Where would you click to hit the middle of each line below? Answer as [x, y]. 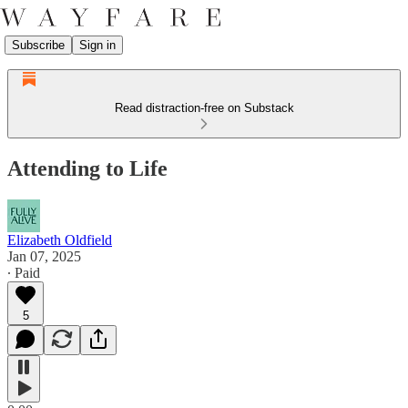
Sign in [97, 45]
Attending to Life [87, 168]
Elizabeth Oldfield [60, 240]
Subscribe [38, 45]
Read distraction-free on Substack [204, 108]
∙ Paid [24, 272]
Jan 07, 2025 [44, 256]
